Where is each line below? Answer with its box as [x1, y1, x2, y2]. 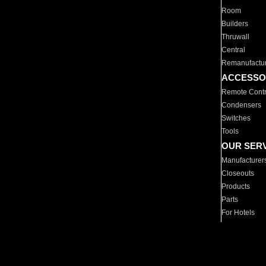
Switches [221, 114, 251, 122]
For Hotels [221, 208, 255, 217]
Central [221, 46, 246, 54]
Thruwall [221, 33, 250, 41]
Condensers [221, 101, 262, 109]
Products [221, 182, 251, 191]
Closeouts [221, 169, 255, 178]
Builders [221, 20, 249, 28]
